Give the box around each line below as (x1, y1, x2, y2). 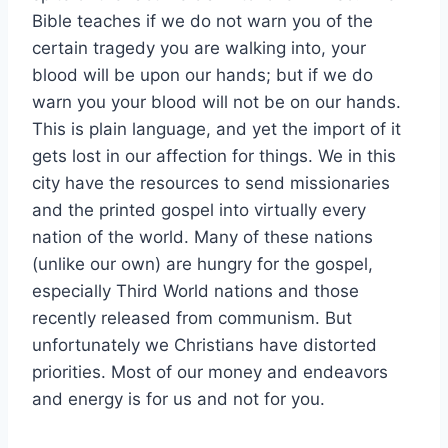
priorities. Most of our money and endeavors (32, 361, 388, 382)
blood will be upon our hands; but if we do (32, 64, 373, 85)
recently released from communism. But (32, 307, 352, 328)
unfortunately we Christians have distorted (32, 334, 377, 355)
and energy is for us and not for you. (32, 388, 325, 409)
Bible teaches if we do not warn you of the (32, 10, 373, 31)
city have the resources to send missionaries (32, 172, 390, 193)
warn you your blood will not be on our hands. (32, 91, 401, 112)
